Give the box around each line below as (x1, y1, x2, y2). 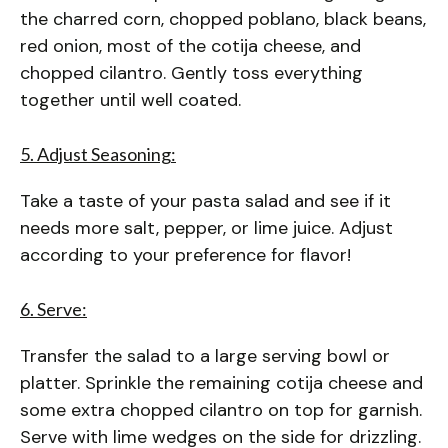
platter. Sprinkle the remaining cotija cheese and (20, 371, 423, 396)
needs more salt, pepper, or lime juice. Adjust (20, 216, 393, 241)
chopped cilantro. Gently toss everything (20, 61, 363, 86)
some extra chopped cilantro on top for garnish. (20, 398, 422, 423)
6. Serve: (20, 298, 87, 321)
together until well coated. (20, 88, 241, 113)
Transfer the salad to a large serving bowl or (20, 344, 390, 369)
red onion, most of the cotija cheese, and (20, 34, 361, 59)
